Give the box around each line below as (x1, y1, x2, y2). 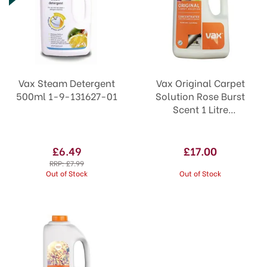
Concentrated (169, 115, 232, 129)
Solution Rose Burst (156, 89, 245, 103)
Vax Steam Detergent (18, 76, 115, 89)
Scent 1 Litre (172, 102, 228, 116)
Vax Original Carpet (156, 76, 245, 89)
